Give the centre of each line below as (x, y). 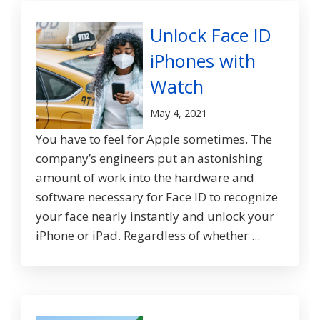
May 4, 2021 (179, 114)
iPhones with (203, 61)
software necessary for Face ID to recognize (157, 197)
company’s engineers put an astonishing (149, 159)
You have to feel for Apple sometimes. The (154, 139)
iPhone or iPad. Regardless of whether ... (148, 236)
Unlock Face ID (211, 35)
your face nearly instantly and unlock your (155, 216)
